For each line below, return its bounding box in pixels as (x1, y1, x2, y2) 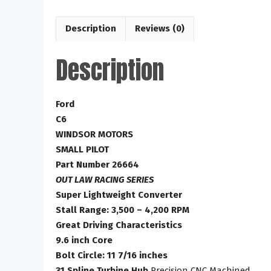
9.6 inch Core (56, 234, 113, 246)
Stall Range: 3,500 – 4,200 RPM (56, 204, 189, 215)
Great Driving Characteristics (56, 219, 182, 230)
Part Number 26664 (56, 158, 139, 170)
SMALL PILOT (56, 143, 109, 155)
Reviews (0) (135, 23, 184, 34)
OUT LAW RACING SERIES (56, 174, 154, 185)
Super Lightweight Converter (56, 189, 182, 200)
